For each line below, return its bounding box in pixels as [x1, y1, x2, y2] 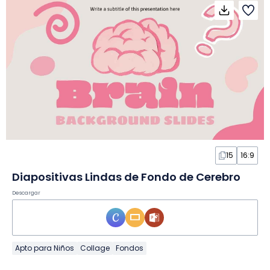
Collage [80, 242, 110, 253]
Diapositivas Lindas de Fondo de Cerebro [12, 169, 240, 184]
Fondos [116, 242, 143, 253]
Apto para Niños [15, 242, 74, 253]
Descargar [12, 189, 40, 196]
